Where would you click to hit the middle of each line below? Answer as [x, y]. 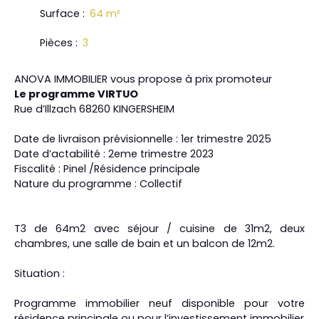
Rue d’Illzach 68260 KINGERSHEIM [94, 109]
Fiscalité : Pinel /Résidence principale [107, 168]
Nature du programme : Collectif [98, 183]
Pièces [56, 42]
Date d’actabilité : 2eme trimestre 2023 [114, 153]
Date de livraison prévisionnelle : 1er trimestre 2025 [143, 138]
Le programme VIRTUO [77, 94]
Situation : [40, 273]
